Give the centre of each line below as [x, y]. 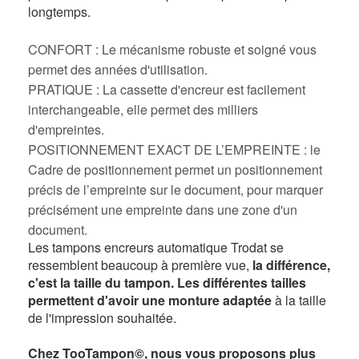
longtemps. [59, 12]
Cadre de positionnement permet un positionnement [175, 170]
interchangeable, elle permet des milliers [143, 110]
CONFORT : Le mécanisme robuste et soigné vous [172, 50]
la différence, [291, 265]
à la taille [299, 301]
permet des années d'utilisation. [118, 70]
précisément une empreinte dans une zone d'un [163, 210]
